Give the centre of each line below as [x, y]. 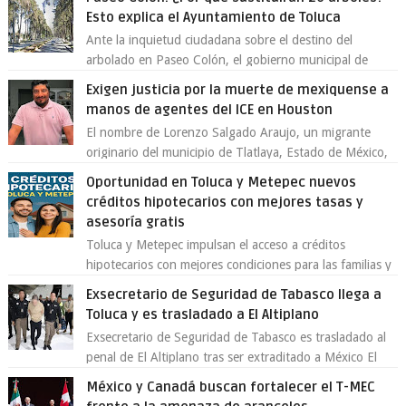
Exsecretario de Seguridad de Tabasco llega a [234, 295]
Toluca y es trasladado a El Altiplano [203, 314]
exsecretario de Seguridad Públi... [179, 377]
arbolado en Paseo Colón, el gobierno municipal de [227, 60]
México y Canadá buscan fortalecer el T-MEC [231, 387]
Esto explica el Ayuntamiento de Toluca [214, 17]
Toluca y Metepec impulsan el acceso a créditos [216, 245]
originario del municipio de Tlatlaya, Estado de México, [237, 152]
